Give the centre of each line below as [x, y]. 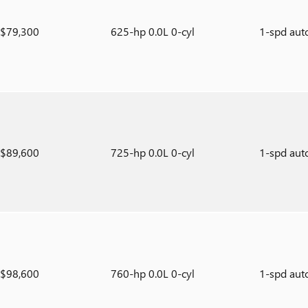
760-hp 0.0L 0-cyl [154, 274]
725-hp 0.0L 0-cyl [154, 153]
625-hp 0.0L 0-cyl [154, 32]
